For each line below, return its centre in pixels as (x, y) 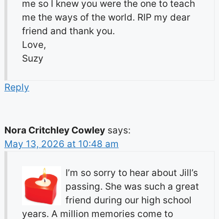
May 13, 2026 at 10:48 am (61, 144)
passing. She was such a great (132, 187)
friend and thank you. (68, 31)
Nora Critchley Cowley (55, 131)
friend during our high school (128, 200)
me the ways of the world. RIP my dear (106, 18)
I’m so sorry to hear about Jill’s (131, 173)
